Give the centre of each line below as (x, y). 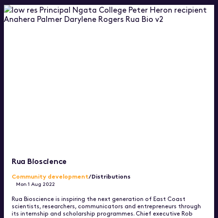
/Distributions (109, 176)
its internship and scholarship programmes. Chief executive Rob (102, 213)
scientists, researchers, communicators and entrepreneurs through (106, 206)
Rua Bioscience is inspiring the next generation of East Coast (99, 198)
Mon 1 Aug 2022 (36, 183)
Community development (50, 176)
